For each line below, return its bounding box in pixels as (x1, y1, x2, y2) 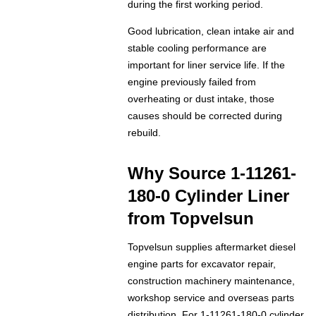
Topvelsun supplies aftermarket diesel (128, 241, 296, 253)
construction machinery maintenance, (128, 275, 296, 287)
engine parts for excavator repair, (128, 258, 276, 270)
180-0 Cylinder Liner (128, 186, 290, 206)
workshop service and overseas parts (128, 292, 295, 304)
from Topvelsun (128, 209, 255, 229)
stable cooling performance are (128, 42, 267, 54)
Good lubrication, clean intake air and (128, 25, 295, 37)
